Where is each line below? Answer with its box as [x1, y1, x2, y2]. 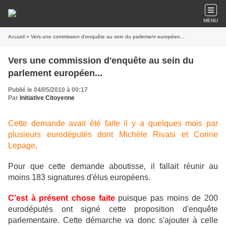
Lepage [8, 141, 35, 150]
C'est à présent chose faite [8, 194, 115, 202]
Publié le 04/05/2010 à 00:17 [8, 86, 88, 93]
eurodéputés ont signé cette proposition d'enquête [8, 205, 218, 213]
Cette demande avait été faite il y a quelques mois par [8, 119, 218, 128]
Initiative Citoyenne [20, 94, 75, 101]
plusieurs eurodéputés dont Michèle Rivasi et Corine [8, 130, 218, 139]
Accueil [8, 34, 25, 39]
